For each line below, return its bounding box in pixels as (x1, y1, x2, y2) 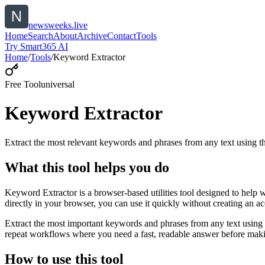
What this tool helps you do (5, 159, 169, 175)
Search (28, 31, 53, 41)
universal (41, 79, 75, 89)
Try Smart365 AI (5, 41, 68, 51)
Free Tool (5, 79, 41, 89)
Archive (77, 31, 107, 41)
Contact (107, 31, 136, 41)
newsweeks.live (28, 20, 88, 30)
